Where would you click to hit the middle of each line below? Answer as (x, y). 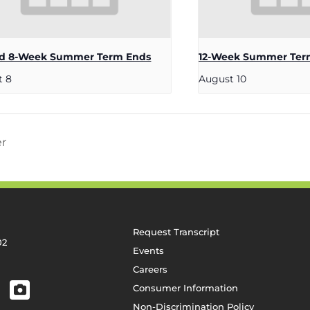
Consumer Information (185, 288)
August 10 (222, 79)
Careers (150, 269)
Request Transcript (176, 231)
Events (148, 250)
